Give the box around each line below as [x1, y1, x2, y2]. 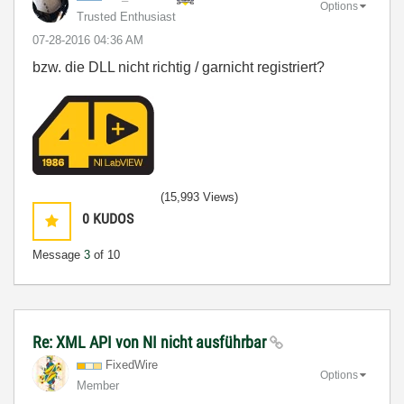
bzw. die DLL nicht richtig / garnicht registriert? [32, 60, 325, 75]
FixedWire [106, 358, 158, 372]
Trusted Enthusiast [77, 10, 176, 23]
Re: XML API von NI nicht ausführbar [32, 333, 270, 352]
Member [77, 379, 119, 392]
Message [32, 248, 84, 262]
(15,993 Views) [161, 190, 238, 204]
